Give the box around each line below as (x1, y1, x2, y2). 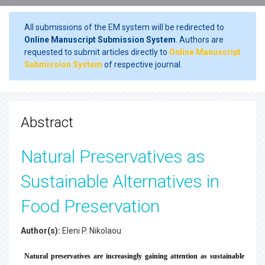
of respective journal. (102, 60, 182, 69)
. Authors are (176, 35, 224, 44)
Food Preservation (21, 196, 160, 216)
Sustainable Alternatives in (21, 171, 219, 192)
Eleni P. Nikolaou (60, 226, 121, 235)
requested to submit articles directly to (24, 47, 169, 57)
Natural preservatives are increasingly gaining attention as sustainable (24, 252, 244, 260)
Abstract (21, 114, 73, 131)
